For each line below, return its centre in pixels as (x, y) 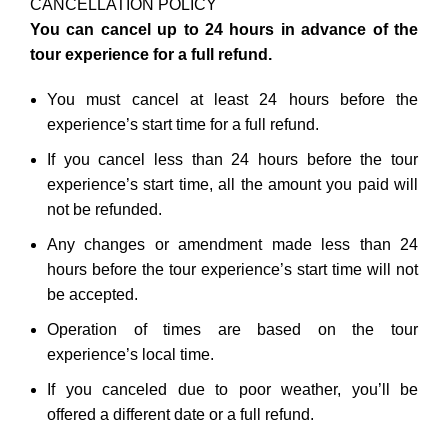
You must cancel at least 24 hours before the (232, 99)
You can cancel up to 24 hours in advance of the (224, 29)
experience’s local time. (130, 354)
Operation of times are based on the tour (232, 329)
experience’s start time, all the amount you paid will (232, 184)
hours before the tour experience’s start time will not (232, 269)
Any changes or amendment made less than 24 (232, 244)
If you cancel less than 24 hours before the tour (232, 159)
